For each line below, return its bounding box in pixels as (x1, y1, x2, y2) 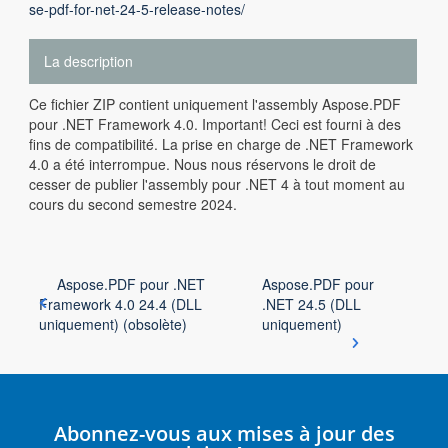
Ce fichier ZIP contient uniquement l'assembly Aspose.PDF (29, 94, 401, 114)
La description (44, 51, 133, 71)
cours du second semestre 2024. (29, 194, 237, 214)
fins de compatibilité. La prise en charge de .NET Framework (29, 134, 413, 154)
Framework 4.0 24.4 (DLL (39, 294, 202, 314)
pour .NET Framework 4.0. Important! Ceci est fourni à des (29, 114, 401, 134)
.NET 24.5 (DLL (261, 294, 361, 314)
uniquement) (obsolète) (39, 314, 187, 334)
